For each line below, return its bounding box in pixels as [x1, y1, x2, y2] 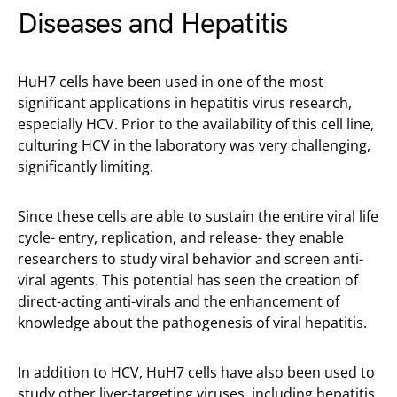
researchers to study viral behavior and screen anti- [18, 249, 363, 269]
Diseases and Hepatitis [18, 7, 288, 43]
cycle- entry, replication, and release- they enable [18, 228, 344, 248]
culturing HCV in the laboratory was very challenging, [18, 136, 370, 156]
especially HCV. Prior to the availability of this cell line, [18, 114, 374, 135]
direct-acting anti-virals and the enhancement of [18, 292, 339, 312]
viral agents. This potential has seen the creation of [18, 270, 358, 291]
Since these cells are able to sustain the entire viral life [18, 206, 378, 227]
